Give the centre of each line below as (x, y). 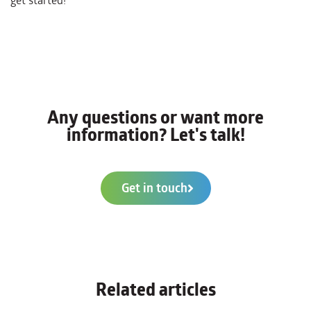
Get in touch (154, 188)
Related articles (155, 290)
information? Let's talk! (155, 135)
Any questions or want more (155, 118)
